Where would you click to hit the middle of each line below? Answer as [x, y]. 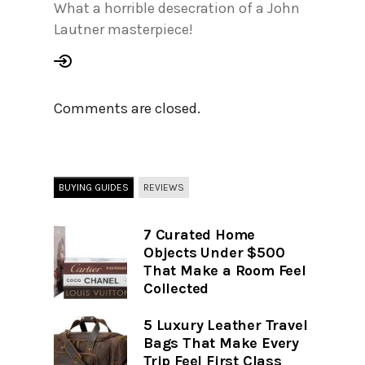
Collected [176, 289]
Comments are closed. [127, 109]
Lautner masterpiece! [123, 30]
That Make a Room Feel [225, 271]
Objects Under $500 [214, 253]
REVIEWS [164, 188]
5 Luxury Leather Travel [226, 325]
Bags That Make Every [222, 343]
